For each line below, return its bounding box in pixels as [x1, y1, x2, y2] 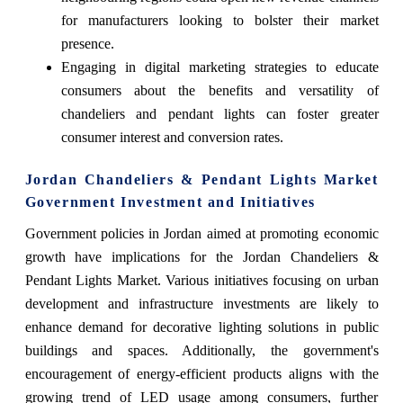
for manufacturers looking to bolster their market [60, 13, 379, 29]
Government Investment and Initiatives [24, 194, 316, 210]
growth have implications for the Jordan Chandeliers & [24, 249, 379, 265]
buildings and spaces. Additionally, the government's [24, 343, 379, 359]
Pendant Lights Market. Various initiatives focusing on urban [24, 273, 379, 289]
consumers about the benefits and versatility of [60, 83, 379, 99]
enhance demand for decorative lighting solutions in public [24, 319, 379, 336]
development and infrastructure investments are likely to [24, 296, 379, 312]
